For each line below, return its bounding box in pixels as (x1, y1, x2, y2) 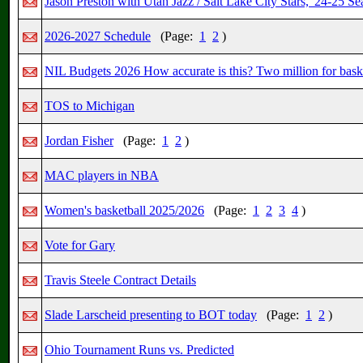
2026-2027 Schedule (45, 29, 151, 43)
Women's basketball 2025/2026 (45, 203, 204, 217)
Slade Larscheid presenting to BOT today (45, 308, 257, 322)
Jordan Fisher (45, 134, 113, 147)
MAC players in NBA (45, 169, 159, 182)
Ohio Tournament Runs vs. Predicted (45, 343, 234, 357)
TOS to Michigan (45, 99, 135, 113)
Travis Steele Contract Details (45, 273, 196, 287)
